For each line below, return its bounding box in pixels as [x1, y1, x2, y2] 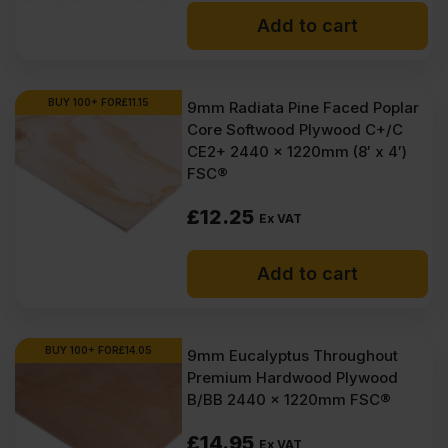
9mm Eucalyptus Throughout [187, 346, 399, 365]
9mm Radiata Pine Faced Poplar [187, 98, 420, 117]
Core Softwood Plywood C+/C [187, 120, 404, 139]
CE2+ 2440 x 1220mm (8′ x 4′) [187, 142, 408, 161]
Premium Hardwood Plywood [187, 368, 399, 387]
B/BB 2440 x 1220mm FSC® [187, 390, 392, 409]
